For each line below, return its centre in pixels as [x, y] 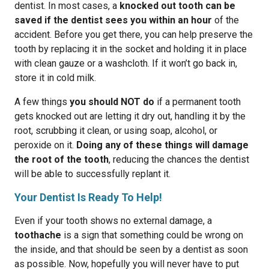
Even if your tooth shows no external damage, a [113, 221]
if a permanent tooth [198, 102]
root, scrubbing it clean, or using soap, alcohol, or [116, 131]
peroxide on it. [45, 145]
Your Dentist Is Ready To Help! [88, 197]
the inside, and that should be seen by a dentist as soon [131, 249]
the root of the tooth [62, 159]
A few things [42, 102]
